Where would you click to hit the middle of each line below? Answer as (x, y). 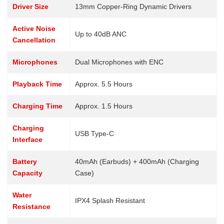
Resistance (31, 206)
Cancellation (34, 40)
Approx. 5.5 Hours (103, 84)
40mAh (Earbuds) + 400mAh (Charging (137, 161)
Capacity (27, 173)
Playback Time (37, 84)
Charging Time (37, 106)
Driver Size (30, 6)
